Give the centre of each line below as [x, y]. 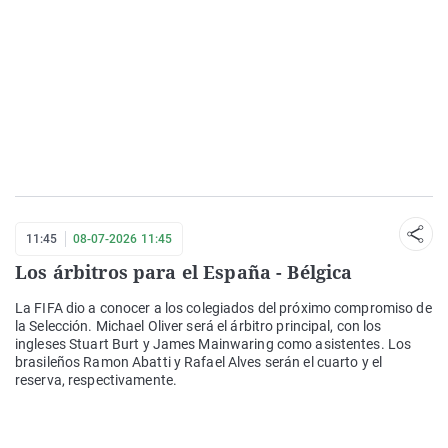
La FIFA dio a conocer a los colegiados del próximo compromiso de [223, 307]
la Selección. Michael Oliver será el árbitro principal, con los [198, 325]
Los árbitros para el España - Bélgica [184, 271]
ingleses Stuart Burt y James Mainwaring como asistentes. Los [213, 343]
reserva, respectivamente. [96, 379]
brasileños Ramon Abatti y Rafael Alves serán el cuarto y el [199, 361]
